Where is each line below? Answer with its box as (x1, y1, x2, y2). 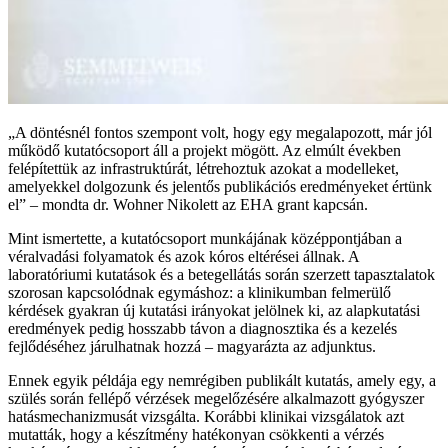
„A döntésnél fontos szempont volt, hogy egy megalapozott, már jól (8, 124, 432, 142)
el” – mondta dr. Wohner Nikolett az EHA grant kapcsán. (8, 196, 368, 214)
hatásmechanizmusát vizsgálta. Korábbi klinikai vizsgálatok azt (8, 408, 404, 426)
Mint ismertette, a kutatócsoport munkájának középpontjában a (8, 230, 402, 248)
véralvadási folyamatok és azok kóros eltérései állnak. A (8, 248, 359, 266)
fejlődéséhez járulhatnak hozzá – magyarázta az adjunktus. (8, 338, 376, 356)
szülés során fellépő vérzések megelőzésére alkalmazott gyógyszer (8, 390, 424, 408)
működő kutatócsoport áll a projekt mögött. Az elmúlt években (8, 142, 401, 160)
